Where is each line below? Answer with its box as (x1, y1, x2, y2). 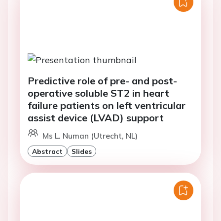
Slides (72, 147, 92, 155)
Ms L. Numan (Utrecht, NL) (42, 130, 138, 141)
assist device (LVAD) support (28, 111, 164, 124)
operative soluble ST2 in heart (28, 86, 169, 99)
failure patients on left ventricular (28, 99, 185, 111)
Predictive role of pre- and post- (28, 74, 177, 87)
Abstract (32, 147, 63, 155)
